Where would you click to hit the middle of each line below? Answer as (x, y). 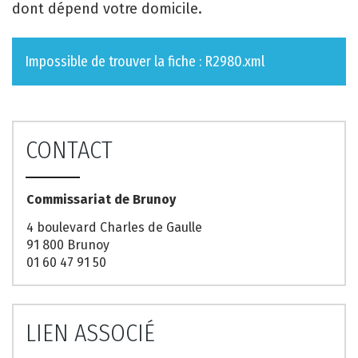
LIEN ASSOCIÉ (90, 333)
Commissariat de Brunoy (101, 199)
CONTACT (69, 150)
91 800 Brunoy (68, 245)
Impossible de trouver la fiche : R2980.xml (145, 62)
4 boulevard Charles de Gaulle (114, 227)
